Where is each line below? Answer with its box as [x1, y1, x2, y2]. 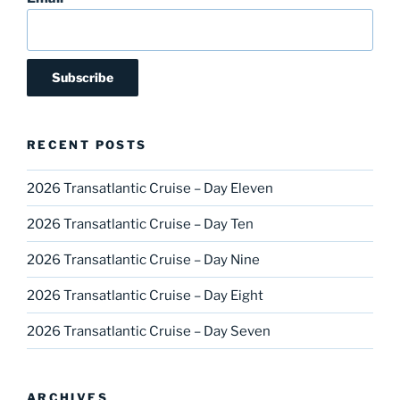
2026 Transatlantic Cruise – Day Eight [27, 287, 263, 304]
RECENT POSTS [27, 137, 147, 152]
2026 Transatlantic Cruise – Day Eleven [27, 179, 273, 196]
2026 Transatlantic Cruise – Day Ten [27, 215, 254, 232]
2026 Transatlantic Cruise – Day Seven [27, 322, 271, 339]
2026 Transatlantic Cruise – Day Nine [27, 251, 260, 268]
